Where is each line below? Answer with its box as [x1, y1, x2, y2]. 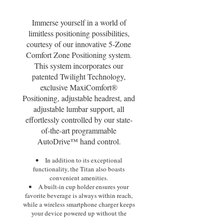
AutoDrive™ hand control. [37, 136, 121, 146]
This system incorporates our [34, 60, 123, 71]
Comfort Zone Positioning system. [26, 50, 132, 60]
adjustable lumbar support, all [33, 104, 124, 114]
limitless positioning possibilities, [28, 28, 130, 38]
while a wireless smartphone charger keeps [23, 200, 135, 209]
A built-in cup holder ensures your [38, 182, 129, 191]
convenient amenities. [50, 173, 108, 182]
